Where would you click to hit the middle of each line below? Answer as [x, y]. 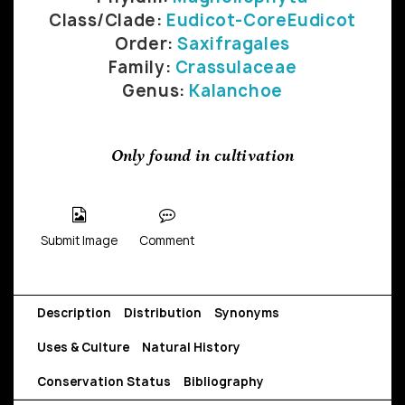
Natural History [191, 347]
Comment [167, 240]
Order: [146, 43]
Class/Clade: [108, 20]
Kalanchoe [236, 90]
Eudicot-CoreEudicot [261, 20]
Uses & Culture [83, 347]
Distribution [163, 312]
